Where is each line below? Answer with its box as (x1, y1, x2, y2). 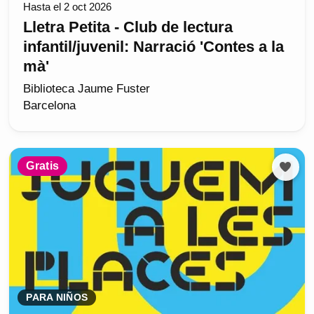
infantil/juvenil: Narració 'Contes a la (23, 38, 285, 56)
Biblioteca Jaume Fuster (23, 82, 151, 96)
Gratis (26, 159, 60, 172)
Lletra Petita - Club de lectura (23, 18, 233, 36)
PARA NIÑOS (26, 292, 88, 303)
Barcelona (23, 99, 76, 113)
